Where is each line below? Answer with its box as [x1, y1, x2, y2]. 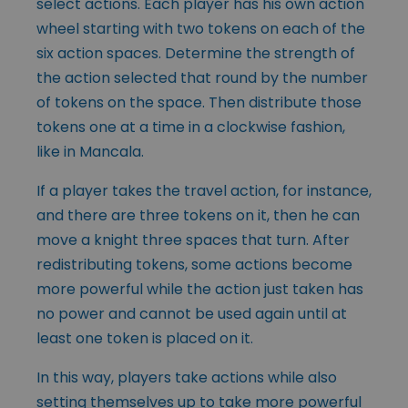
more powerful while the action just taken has [36, 279, 363, 301]
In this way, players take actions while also [36, 367, 337, 389]
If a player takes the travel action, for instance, [36, 180, 372, 202]
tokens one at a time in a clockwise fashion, [36, 117, 345, 138]
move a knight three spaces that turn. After [36, 229, 350, 251]
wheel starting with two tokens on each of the [36, 18, 365, 40]
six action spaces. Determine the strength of [36, 43, 355, 65]
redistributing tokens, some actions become [36, 254, 352, 276]
